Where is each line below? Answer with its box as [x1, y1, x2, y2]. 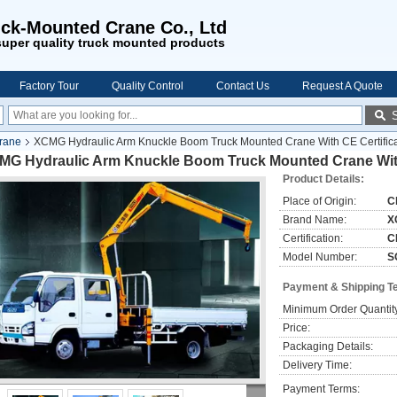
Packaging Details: [283, 340, 373, 353]
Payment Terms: [283, 383, 360, 395]
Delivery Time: [283, 359, 352, 371]
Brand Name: [283, 214, 346, 226]
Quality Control [112, 80, 183, 92]
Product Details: [283, 173, 364, 185]
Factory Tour [19, 80, 79, 92]
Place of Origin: [283, 195, 356, 207]
